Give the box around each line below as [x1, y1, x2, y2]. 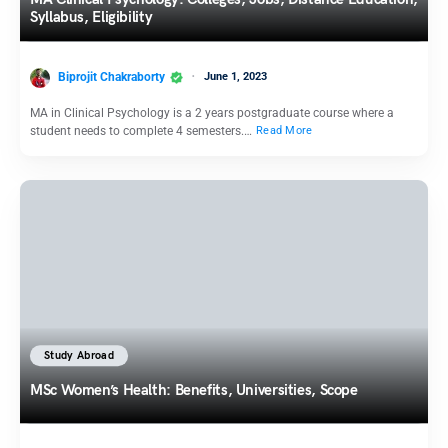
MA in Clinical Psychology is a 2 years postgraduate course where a [30, 105, 394, 120]
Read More [256, 124, 313, 138]
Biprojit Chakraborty [58, 69, 165, 84]
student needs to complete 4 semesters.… [30, 123, 255, 138]
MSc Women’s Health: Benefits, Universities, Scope [30, 381, 362, 400]
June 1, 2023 [204, 69, 267, 83]
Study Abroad [44, 349, 115, 363]
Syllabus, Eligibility [30, 8, 153, 27]
